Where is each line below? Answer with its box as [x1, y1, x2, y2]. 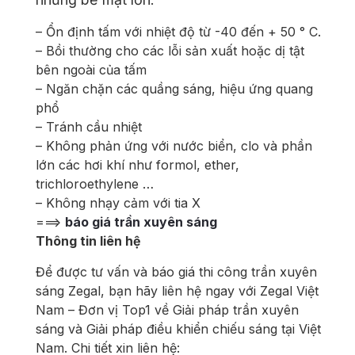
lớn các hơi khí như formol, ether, [36, 157, 239, 174]
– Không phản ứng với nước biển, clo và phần [36, 138, 312, 155]
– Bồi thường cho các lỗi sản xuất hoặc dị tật [36, 43, 304, 59]
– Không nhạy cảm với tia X [36, 195, 200, 212]
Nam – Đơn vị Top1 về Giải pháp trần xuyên [36, 302, 299, 319]
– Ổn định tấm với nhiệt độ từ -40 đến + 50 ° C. [36, 24, 321, 40]
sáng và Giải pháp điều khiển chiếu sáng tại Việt [36, 321, 321, 338]
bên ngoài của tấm [36, 62, 147, 78]
